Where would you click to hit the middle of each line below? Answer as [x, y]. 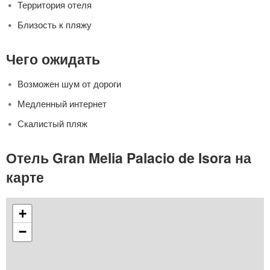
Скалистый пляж [52, 124]
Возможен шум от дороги [69, 84]
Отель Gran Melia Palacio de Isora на [129, 158]
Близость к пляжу [55, 25]
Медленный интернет [62, 104]
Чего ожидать [53, 59]
